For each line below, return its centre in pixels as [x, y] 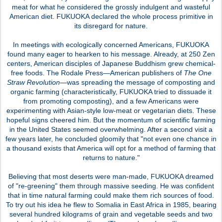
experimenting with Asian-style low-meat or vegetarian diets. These [111, 110]
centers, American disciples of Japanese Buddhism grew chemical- [111, 63]
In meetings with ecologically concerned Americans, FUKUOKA [111, 44]
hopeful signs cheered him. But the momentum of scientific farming [111, 120]
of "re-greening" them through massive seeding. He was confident [111, 186]
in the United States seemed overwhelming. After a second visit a [111, 129]
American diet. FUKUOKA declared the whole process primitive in [111, 16]
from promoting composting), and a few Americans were [111, 101]
